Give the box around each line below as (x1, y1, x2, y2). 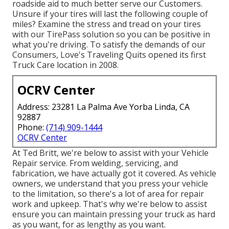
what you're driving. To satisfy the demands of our (12, 38, 205, 50)
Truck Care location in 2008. (12, 59, 119, 71)
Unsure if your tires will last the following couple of (12, 8, 208, 19)
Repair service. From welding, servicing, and (12, 157, 178, 169)
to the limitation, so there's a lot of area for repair (12, 188, 204, 199)
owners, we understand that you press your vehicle (12, 177, 208, 189)
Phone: (17, 121, 46, 133)
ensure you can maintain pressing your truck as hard (12, 208, 215, 220)
